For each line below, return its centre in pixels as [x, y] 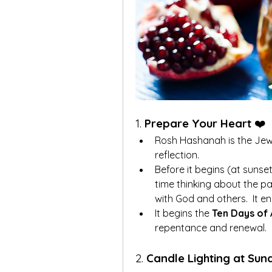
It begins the [183, 213]
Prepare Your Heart [198, 123]
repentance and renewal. [211, 227]
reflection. [177, 155]
